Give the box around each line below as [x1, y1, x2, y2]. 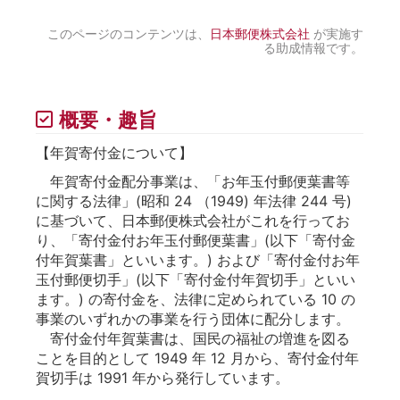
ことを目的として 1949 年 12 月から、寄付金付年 [36, 348, 359, 367]
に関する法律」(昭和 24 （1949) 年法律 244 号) [36, 191, 352, 210]
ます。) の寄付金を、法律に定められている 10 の [36, 289, 355, 308]
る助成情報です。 [263, 39, 364, 55]
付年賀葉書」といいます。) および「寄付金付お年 [36, 250, 360, 269]
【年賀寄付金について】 [36, 143, 193, 162]
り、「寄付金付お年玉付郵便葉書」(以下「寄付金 [36, 230, 355, 249]
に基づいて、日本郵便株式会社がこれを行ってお [36, 211, 350, 229]
